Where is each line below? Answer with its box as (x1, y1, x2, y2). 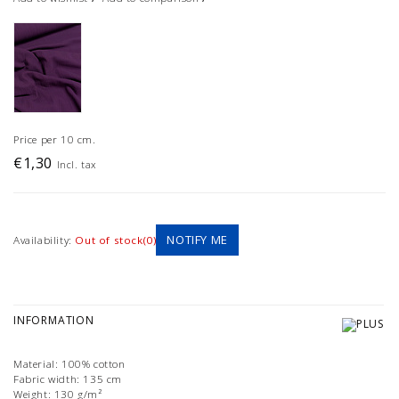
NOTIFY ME (167, 232, 228, 248)
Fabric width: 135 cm (13, 371, 122, 386)
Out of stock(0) (75, 233, 157, 248)
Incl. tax (56, 158, 97, 172)
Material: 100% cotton (13, 356, 126, 370)
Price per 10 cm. (13, 133, 96, 147)
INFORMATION (13, 313, 94, 329)
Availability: (13, 233, 72, 248)
